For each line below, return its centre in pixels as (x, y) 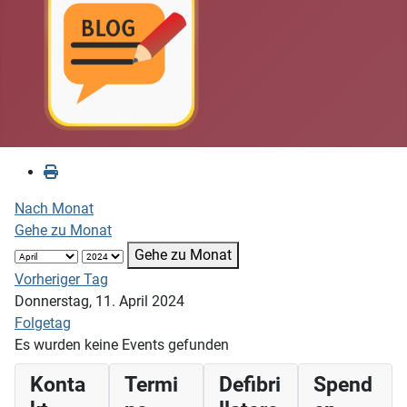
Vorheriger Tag (61, 279)
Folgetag (43, 323)
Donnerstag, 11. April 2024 (99, 301)
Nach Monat (54, 208)
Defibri (250, 384)
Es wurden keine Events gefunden (122, 344)
